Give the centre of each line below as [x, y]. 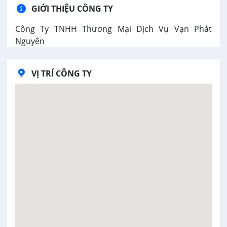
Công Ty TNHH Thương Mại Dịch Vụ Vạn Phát [113, 29]
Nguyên [30, 41]
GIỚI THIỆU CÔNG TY [72, 9]
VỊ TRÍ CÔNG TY [62, 73]
